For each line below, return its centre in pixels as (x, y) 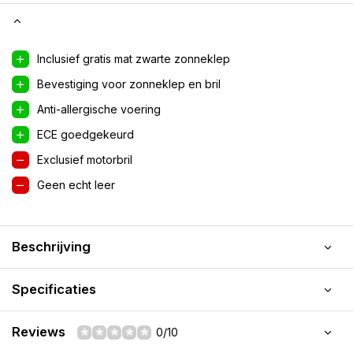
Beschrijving (51, 247)
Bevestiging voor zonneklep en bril (129, 84)
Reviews (39, 332)
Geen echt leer (76, 185)
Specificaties (54, 289)
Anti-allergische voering (99, 109)
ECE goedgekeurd (85, 134)
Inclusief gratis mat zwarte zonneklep (134, 59)
